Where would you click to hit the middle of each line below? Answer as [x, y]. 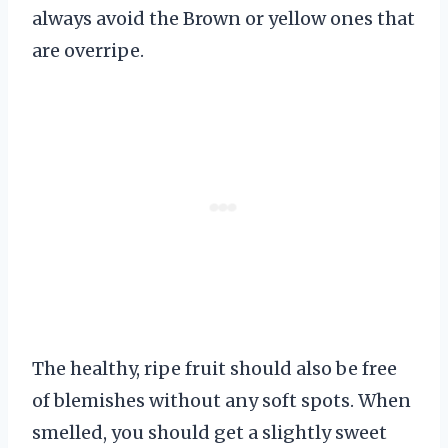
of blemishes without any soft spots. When [221, 401]
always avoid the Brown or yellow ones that [223, 19]
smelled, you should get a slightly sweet [209, 433]
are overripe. [88, 51]
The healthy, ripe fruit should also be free [214, 369]
